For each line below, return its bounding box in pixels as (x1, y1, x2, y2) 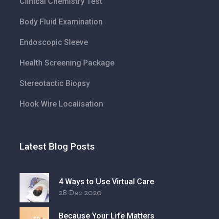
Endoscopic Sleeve (20, 38, 88, 47)
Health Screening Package (20, 58, 115, 68)
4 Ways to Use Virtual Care (59, 176, 154, 186)
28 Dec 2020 (59, 187, 102, 197)
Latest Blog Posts (20, 141, 95, 153)
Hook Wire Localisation (20, 99, 104, 109)
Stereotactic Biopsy (20, 79, 90, 88)
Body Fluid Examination (20, 17, 103, 27)
